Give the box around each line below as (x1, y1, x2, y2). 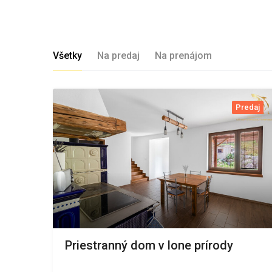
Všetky (53, 50, 82, 61)
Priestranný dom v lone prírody (65, 238, 233, 253)
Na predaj (97, 50, 140, 61)
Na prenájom (155, 50, 212, 61)
